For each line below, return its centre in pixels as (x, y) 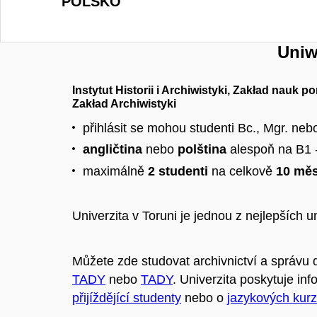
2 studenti (178, 171)
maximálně (115, 171)
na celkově (242, 171)
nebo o (204, 298)
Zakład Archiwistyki (124, 104)
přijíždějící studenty (127, 298)
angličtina (114, 150)
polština (200, 150)
